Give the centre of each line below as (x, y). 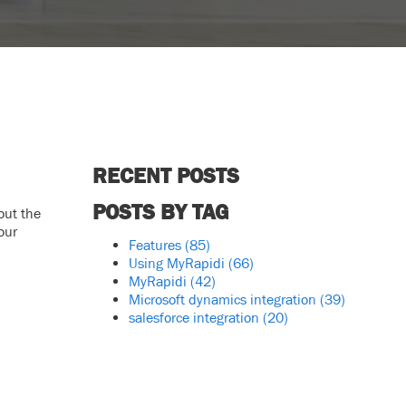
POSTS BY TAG (160, 212)
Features (156, 245)
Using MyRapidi (178, 263)
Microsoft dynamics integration (224, 299)
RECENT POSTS (165, 175)
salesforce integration (195, 317)
